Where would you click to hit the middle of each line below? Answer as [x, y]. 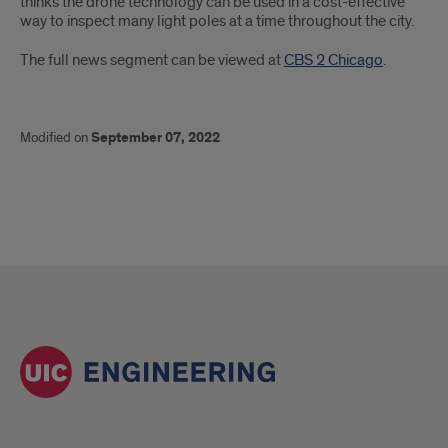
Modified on [55, 138]
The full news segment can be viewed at [152, 60]
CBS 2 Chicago [333, 60]
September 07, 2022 [155, 138]
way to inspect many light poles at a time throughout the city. [217, 21]
